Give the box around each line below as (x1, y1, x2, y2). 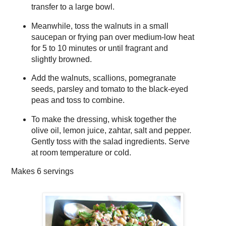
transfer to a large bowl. (31, 2, 115, 11)
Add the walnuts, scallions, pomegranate (31, 74, 176, 83)
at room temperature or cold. (31, 148, 131, 157)
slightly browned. (31, 54, 92, 64)
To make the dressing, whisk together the (31, 115, 177, 124)
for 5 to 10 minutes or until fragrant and (31, 43, 168, 52)
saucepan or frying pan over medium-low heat (31, 32, 194, 41)
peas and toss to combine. (31, 96, 125, 105)
